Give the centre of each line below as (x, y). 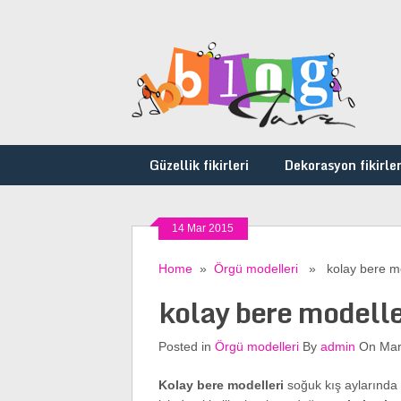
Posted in (186, 346)
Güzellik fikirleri (199, 165)
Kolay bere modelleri (221, 385)
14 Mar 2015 (203, 228)
